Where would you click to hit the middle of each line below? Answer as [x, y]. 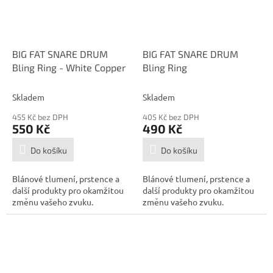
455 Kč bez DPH [40, 117]
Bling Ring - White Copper [69, 68]
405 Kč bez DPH [171, 117]
